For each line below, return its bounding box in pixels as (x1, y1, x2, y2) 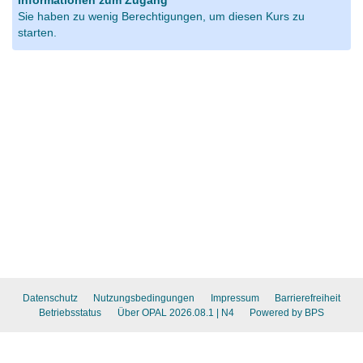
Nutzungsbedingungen (93, 293, 195, 304)
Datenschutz (22, 293, 78, 304)
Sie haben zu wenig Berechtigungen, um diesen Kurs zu (17, 11, 305, 23)
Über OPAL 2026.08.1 (117, 307, 214, 318)
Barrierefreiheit (275, 293, 341, 304)
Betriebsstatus (39, 307, 101, 318)
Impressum (210, 293, 259, 304)
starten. (17, 27, 57, 40)
